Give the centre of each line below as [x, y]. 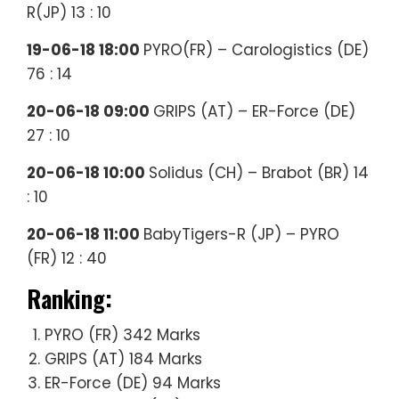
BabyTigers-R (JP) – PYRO [241, 235]
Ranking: [69, 299]
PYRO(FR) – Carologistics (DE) [256, 50]
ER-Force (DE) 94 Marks [133, 383]
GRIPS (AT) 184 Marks [123, 359]
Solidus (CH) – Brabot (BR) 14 [259, 173]
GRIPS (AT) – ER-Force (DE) [254, 112]
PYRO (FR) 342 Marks [122, 335]
